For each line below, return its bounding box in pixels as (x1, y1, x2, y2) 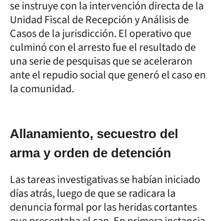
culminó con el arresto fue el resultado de (10, 39, 196, 55)
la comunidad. (10, 80, 74, 97)
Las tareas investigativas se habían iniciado (10, 171, 200, 187)
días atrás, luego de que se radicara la (10, 185, 176, 201)
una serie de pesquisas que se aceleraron (10, 53, 192, 69)
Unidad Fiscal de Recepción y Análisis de (10, 11, 189, 28)
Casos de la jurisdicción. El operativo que (10, 25, 191, 41)
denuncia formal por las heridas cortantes (10, 199, 197, 215)
